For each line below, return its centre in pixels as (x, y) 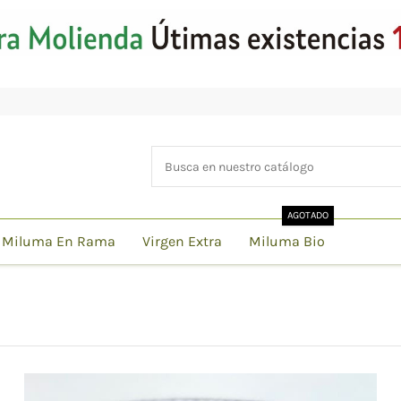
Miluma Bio (286, 241)
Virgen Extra (182, 241)
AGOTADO (307, 215)
